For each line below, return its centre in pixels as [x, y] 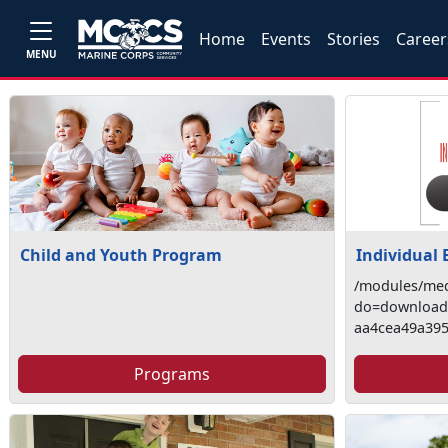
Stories [354, 38]
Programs [171, 374]
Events [286, 38]
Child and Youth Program [121, 255]
